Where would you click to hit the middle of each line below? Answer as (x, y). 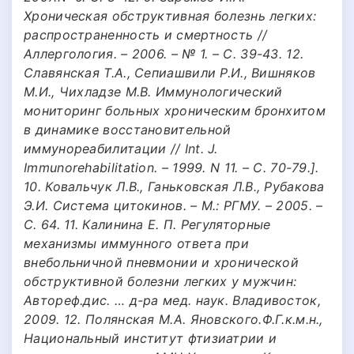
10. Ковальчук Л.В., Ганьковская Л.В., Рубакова (174, 186)
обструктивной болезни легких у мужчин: (160, 281)
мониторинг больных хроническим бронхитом (175, 110)
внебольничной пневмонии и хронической (162, 262)
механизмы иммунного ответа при (137, 243)
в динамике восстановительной (128, 129)
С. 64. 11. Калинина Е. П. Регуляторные (147, 224)
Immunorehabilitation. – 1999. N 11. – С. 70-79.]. (171, 167)
